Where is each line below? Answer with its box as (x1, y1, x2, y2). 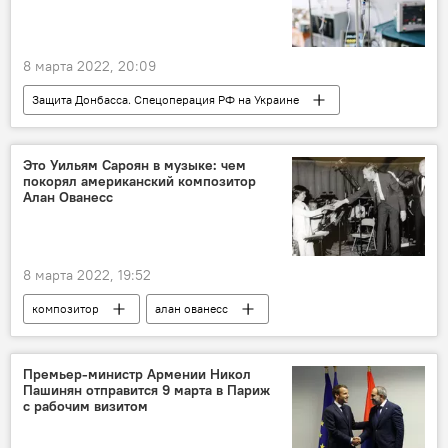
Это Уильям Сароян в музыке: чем (23, 156, 246, 175)
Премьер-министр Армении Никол (23, 365, 251, 384)
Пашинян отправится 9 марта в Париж (23, 381, 270, 400)
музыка (141, 331, 182, 347)
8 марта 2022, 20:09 (23, 57, 156, 76)
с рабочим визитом (23, 397, 148, 416)
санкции (127, 122, 173, 138)
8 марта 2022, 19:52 (23, 266, 151, 285)
